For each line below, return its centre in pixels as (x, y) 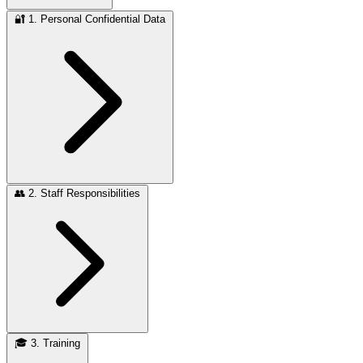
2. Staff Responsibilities (84, 193)
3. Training (56, 343)
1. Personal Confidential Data (97, 19)
